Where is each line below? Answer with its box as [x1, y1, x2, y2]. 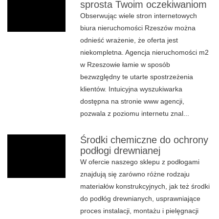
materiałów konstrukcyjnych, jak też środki [80, 182, 210, 190]
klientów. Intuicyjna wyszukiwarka [80, 85, 183, 93]
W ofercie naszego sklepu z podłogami [80, 158, 200, 166]
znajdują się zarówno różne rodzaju [80, 170, 190, 178]
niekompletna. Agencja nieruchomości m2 [80, 48, 209, 56]
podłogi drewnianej [80, 145, 161, 156]
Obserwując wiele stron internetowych [80, 12, 197, 20]
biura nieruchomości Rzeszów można [80, 24, 196, 32]
